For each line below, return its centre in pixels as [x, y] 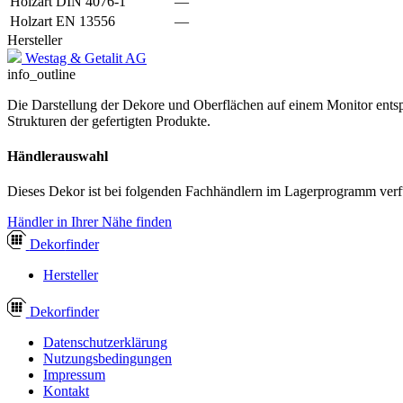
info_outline [41, 74]
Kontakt [66, 391]
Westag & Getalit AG [86, 58]
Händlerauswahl [58, 157]
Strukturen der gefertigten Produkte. [109, 121]
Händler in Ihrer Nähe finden [90, 222]
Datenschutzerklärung [105, 343]
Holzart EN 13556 [63, 21]
